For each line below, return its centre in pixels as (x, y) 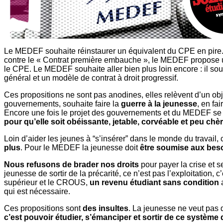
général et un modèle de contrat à (64, 78)
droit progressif (150, 78)
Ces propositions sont (43, 208)
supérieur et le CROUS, (47, 182)
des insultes (106, 208)
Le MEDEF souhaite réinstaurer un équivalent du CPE (100, 51)
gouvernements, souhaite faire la (62, 104)
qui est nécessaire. (37, 191)
